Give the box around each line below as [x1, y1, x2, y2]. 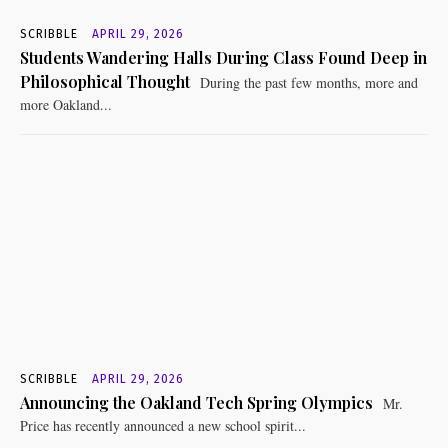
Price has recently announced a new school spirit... [20, 415, 306, 435]
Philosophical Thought [20, 70, 190, 92]
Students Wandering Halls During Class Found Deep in [20, 46, 427, 68]
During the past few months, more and [196, 72, 418, 92]
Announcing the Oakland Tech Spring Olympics [20, 391, 373, 413]
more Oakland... [20, 94, 112, 114]
